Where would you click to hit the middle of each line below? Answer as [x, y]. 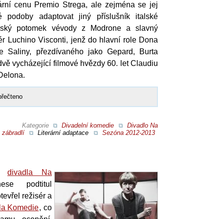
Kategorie [36, 125]
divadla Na [30, 172]
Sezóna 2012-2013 [128, 132]
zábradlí [13, 132]
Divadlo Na [142, 125]
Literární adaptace [63, 132]
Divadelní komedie [88, 125]
